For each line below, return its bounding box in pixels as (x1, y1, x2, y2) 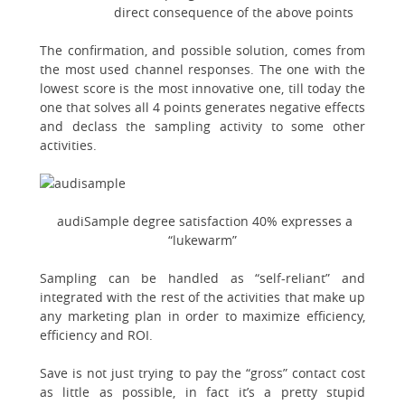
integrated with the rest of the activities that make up (40, 287, 365, 306)
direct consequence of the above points (114, 3, 353, 21)
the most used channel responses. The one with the (40, 60, 365, 78)
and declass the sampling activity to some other (40, 117, 365, 135)
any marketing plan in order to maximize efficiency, (40, 306, 365, 325)
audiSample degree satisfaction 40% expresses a (52, 212, 353, 230)
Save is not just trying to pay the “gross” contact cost (40, 363, 365, 381)
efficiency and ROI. (40, 325, 153, 344)
